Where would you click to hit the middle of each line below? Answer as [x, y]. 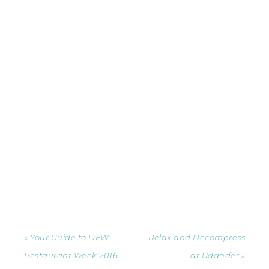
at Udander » [218, 255]
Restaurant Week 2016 [71, 255]
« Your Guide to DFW [67, 237]
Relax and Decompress [197, 237]
